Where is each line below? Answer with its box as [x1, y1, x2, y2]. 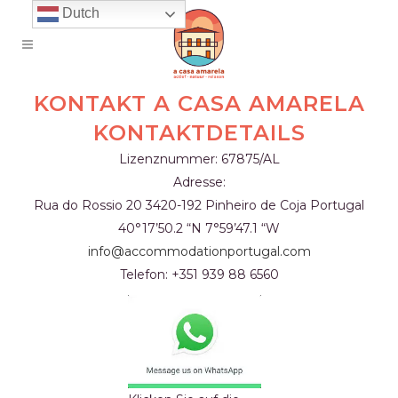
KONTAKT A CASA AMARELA [33, 91, 365, 116]
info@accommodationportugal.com [87, 243, 311, 259]
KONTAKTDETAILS [92, 120, 306, 146]
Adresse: [172, 174, 226, 190]
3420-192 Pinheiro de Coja [146, 197, 310, 213]
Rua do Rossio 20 [34, 197, 146, 213]
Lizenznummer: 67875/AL [118, 151, 280, 167]
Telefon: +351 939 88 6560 [119, 267, 279, 283]
